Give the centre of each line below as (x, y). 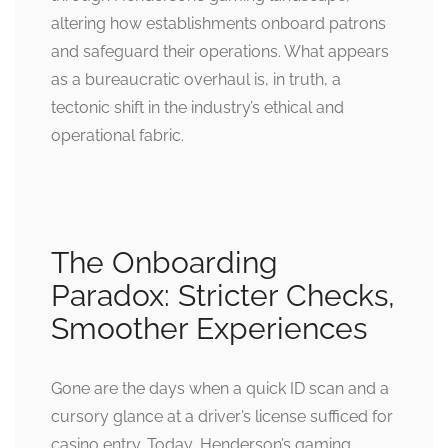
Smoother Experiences (209, 329)
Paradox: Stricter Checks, (223, 296)
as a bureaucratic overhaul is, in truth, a (196, 80)
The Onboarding (164, 263)
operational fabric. (117, 136)
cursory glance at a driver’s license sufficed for (222, 417)
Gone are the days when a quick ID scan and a (220, 389)
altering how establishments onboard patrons (218, 24)
